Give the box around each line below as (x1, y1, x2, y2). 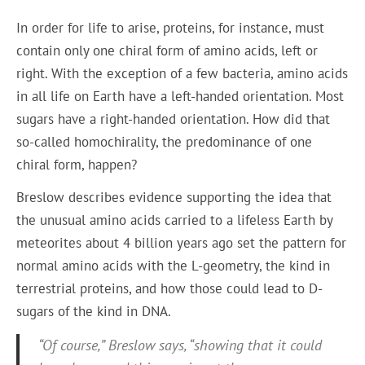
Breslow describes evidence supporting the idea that (16, 188, 332, 207)
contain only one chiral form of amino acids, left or (16, 41, 319, 59)
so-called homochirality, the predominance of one (16, 132, 313, 151)
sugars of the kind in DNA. (16, 302, 172, 321)
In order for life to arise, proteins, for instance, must (16, 18, 325, 37)
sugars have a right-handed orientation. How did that (16, 109, 331, 128)
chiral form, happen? (16, 155, 138, 174)
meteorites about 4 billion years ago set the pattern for (16, 234, 347, 253)
